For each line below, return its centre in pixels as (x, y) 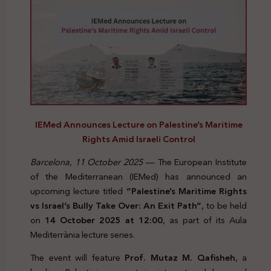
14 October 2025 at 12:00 (104, 220)
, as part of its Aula (205, 220)
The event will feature (77, 258)
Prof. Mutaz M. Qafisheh (180, 258)
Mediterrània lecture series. (83, 234)
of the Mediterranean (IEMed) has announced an (139, 176)
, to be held (224, 205)
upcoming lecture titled (78, 191)
